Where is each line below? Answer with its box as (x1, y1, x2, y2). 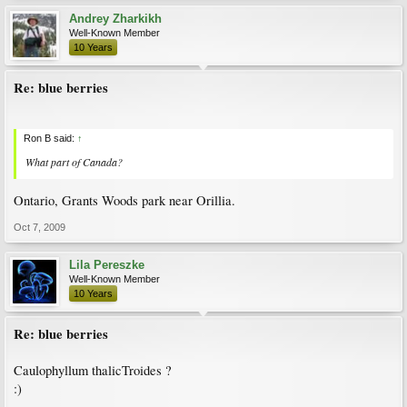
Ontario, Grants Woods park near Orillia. (14, 192, 235, 210)
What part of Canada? (25, 154, 123, 169)
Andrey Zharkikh (69, 12, 162, 25)
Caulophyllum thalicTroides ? (14, 362, 172, 380)
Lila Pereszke (69, 258, 144, 273)
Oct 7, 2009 (14, 222, 65, 233)
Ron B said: (24, 132, 77, 144)
